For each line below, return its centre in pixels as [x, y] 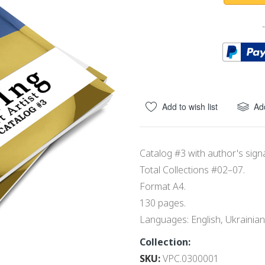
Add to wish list [190, 106]
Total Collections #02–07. [193, 170]
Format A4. [163, 186]
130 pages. [163, 203]
